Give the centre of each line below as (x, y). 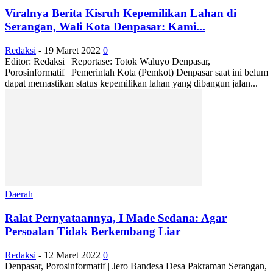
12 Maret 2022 (72, 255)
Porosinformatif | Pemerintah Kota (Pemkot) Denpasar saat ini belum (136, 73)
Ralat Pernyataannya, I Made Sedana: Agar (116, 218)
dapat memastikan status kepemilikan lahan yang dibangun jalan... (131, 83)
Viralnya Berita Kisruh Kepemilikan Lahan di (121, 13)
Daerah (19, 194)
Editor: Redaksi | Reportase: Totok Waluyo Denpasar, (108, 62)
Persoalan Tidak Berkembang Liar (93, 231)
